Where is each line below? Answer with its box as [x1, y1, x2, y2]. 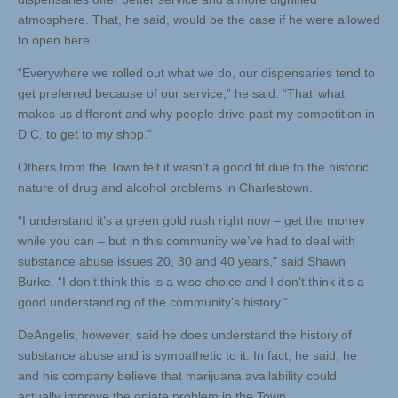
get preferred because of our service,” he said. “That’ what [18, 86, 345, 101]
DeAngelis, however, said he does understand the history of [18, 328, 352, 343]
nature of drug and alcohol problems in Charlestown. [18, 180, 313, 195]
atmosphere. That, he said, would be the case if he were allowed [18, 12, 380, 28]
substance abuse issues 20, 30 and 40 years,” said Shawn [18, 254, 346, 269]
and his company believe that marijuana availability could [18, 369, 337, 384]
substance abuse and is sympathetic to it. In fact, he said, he [18, 348, 357, 363]
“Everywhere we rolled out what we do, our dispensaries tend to [18, 66, 375, 81]
